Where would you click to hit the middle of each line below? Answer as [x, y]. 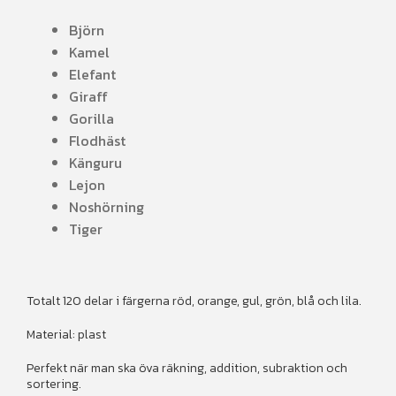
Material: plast [66, 335]
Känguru [95, 162]
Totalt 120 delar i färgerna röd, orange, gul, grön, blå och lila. [194, 301]
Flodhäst [97, 140]
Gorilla [91, 118]
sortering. [54, 384]
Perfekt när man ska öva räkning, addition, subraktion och [187, 368]
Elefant [92, 74]
